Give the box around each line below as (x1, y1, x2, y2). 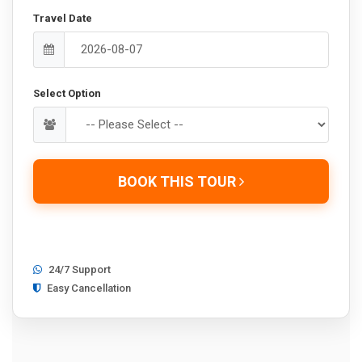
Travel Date (33, 11, 92, 24)
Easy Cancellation (44, 281, 131, 294)
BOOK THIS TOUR (118, 172, 239, 190)
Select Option (33, 86, 101, 99)
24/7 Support (46, 263, 111, 276)
